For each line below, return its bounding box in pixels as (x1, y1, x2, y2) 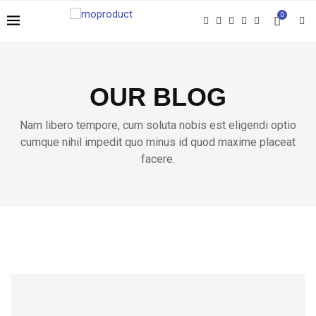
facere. (141, 152, 175, 166)
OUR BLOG (90, 83, 226, 111)
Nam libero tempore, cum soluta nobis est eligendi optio (20, 119, 296, 132)
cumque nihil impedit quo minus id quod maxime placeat (20, 135, 296, 149)
